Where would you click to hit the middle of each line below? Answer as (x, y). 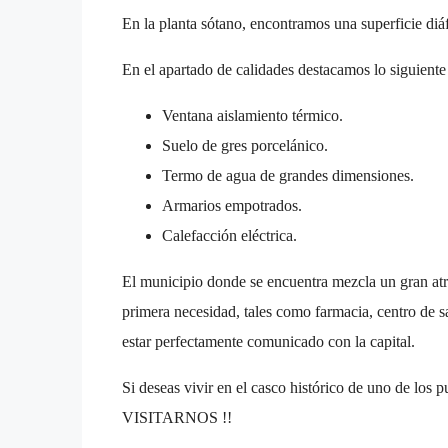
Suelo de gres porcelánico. (245, 145)
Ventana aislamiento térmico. (252, 115)
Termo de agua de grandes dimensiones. (288, 175)
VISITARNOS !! (177, 417)
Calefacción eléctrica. (229, 235)
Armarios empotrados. (232, 205)
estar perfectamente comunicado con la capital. (268, 341)
